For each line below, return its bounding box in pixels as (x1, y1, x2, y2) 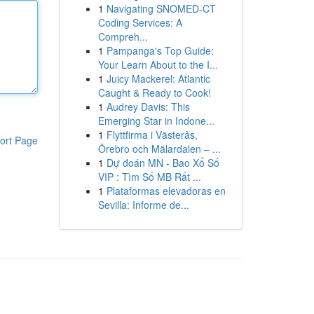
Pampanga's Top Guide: (106, 43, 214, 57)
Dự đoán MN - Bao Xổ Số (106, 156, 219, 170)
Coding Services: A (97, 15, 182, 29)
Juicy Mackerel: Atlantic (106, 71, 210, 86)
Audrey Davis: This (106, 100, 190, 114)
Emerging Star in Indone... (97, 114, 214, 128)
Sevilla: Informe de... (97, 198, 189, 212)
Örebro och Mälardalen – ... (97, 142, 221, 156)
